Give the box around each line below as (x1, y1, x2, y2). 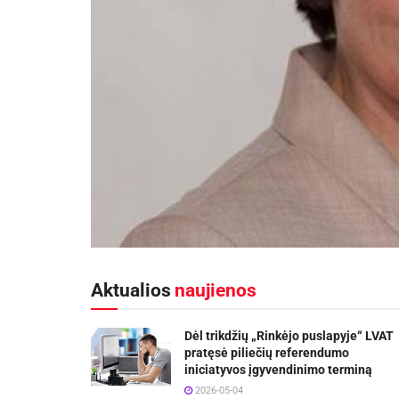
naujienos (175, 280, 256, 302)
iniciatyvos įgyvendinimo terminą (184, 362, 372, 378)
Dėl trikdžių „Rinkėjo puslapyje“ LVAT (184, 329, 394, 344)
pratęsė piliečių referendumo (184, 346, 349, 361)
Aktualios (91, 280, 171, 302)
